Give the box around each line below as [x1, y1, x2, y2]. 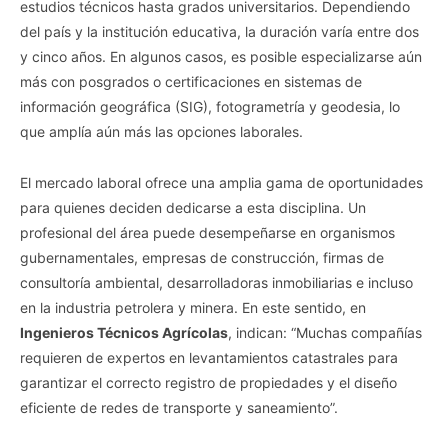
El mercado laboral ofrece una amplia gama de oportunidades [20, 173, 423, 191]
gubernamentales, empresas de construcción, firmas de [20, 248, 384, 266]
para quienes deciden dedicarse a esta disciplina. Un [20, 198, 366, 216]
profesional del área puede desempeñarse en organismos [20, 223, 395, 241]
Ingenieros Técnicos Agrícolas [20, 323, 228, 341]
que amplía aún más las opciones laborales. [20, 122, 303, 140]
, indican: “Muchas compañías [228, 323, 422, 341]
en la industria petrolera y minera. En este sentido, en [20, 298, 366, 316]
